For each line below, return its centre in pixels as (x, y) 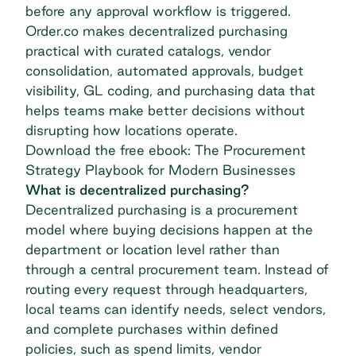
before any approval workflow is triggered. (158, 10)
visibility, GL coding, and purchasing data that (170, 90)
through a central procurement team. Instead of (177, 269)
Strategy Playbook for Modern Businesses (161, 169)
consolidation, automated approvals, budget (164, 70)
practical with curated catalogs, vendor (148, 50)
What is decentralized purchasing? (137, 189)
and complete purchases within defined (152, 328)
